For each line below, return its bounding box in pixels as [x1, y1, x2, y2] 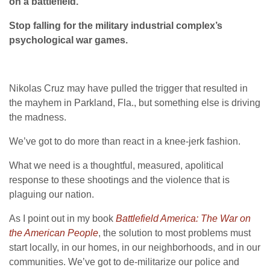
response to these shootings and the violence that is [9, 174, 230, 185]
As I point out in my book [9, 213, 116, 224]
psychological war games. [9, 34, 128, 45]
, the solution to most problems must [98, 227, 251, 238]
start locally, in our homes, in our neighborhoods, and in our [9, 242, 260, 253]
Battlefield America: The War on [116, 213, 251, 224]
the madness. [9, 111, 66, 122]
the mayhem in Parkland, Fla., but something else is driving [9, 97, 260, 108]
